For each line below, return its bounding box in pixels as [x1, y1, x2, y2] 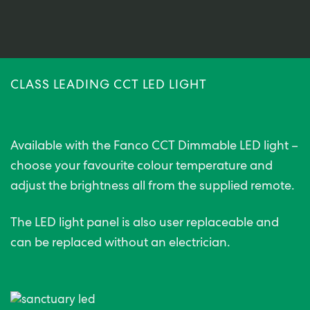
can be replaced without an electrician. [10, 237, 230, 250]
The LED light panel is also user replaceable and [10, 217, 279, 230]
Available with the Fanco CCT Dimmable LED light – [10, 140, 298, 154]
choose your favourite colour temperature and [10, 161, 273, 174]
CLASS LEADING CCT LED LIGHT [10, 80, 207, 93]
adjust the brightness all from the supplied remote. [10, 181, 295, 194]
